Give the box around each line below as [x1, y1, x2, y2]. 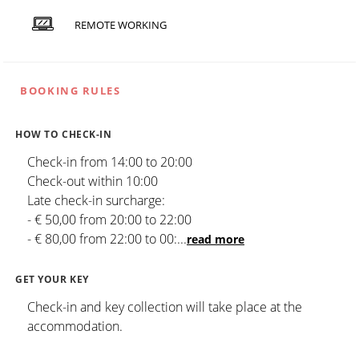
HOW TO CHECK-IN [15, 128, 112, 141]
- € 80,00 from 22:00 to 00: [27, 230, 177, 248]
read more [187, 232, 244, 248]
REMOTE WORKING [74, 17, 167, 32]
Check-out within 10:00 [27, 172, 158, 191]
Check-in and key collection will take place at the [27, 298, 302, 317]
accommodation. [27, 317, 123, 336]
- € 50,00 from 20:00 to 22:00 [27, 211, 192, 229]
